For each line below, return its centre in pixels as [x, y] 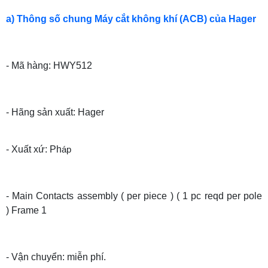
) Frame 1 [26, 210]
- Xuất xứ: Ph [34, 149]
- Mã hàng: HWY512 [49, 65]
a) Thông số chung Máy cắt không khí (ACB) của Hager [131, 19]
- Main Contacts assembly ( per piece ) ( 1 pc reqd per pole [134, 196]
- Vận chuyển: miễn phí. [56, 257]
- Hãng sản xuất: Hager [55, 112]
